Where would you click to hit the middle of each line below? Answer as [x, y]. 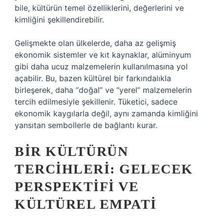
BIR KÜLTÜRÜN [71, 151]
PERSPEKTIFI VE [77, 186]
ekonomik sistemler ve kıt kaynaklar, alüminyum [103, 55]
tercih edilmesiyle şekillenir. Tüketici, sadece [96, 102]
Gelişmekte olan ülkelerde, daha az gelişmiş [95, 43]
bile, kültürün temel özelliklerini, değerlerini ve [99, 8]
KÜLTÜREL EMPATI [86, 204]
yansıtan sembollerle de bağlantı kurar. [86, 125]
